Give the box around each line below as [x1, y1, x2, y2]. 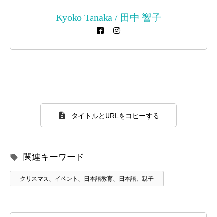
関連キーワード [23, 152, 84, 162]
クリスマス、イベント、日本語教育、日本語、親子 [20, 175, 154, 183]
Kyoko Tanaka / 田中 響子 [56, 12, 161, 23]
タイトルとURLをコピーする [71, 112, 159, 120]
